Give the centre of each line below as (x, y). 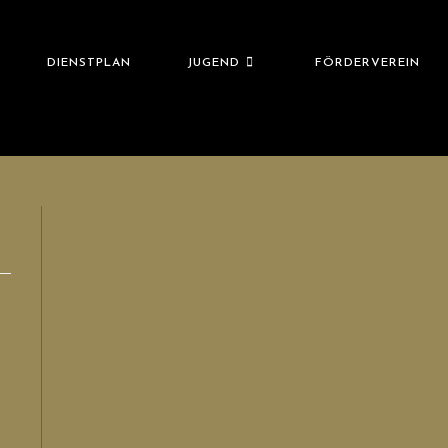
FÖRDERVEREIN (367, 63)
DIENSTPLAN (88, 63)
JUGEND (213, 63)
